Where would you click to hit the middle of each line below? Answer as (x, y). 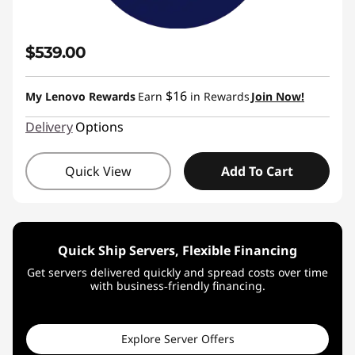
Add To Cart (257, 171)
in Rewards (218, 96)
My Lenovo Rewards (80, 96)
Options (99, 127)
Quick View (98, 171)
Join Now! (278, 96)
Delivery (49, 127)
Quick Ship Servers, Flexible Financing (177, 250)
